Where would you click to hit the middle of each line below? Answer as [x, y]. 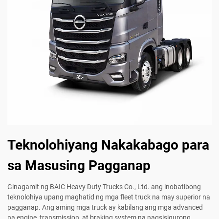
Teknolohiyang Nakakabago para [108, 145]
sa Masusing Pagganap [79, 166]
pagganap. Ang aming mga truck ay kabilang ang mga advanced [105, 208]
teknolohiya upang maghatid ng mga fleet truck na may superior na [109, 197]
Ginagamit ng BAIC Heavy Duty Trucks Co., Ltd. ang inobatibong [104, 187]
